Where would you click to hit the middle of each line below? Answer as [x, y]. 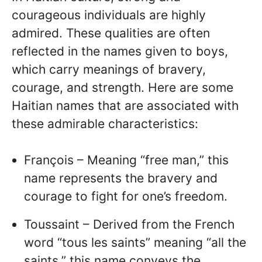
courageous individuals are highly [109, 15]
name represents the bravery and [121, 178]
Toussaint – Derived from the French [129, 225]
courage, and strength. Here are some [123, 87]
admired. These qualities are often [111, 33]
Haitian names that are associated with [125, 105]
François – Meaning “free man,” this [126, 160]
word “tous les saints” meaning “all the [135, 243]
